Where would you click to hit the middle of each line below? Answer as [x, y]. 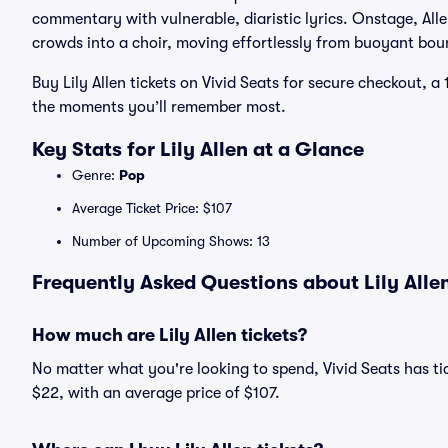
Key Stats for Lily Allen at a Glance [198, 149]
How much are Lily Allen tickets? [169, 335]
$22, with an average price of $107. [156, 393]
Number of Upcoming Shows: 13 [171, 241]
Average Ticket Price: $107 [152, 208]
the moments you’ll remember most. [159, 107]
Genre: [95, 175]
